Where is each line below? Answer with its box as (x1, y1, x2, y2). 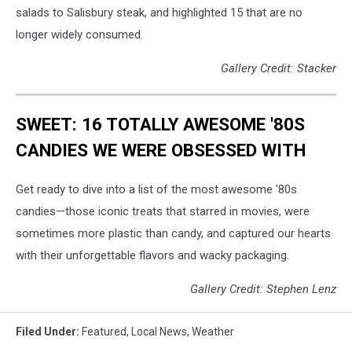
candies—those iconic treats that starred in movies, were (16, 204, 310, 219)
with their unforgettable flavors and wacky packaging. (16, 248, 289, 263)
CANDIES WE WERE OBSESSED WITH (16, 140, 306, 161)
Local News (131, 325, 187, 339)
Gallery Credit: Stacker (221, 60, 336, 75)
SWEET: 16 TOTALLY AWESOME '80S (16, 114, 305, 135)
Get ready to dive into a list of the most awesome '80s (16, 182, 297, 197)
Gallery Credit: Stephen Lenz (190, 282, 336, 297)
